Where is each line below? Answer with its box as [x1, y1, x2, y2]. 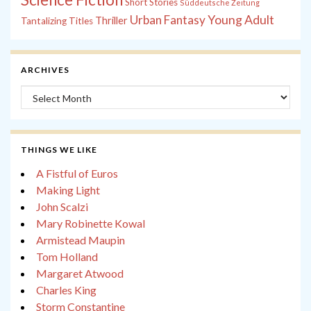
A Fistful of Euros [36, 167, 118, 180]
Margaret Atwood [36, 267, 124, 280]
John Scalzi [36, 200, 88, 214]
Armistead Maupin [36, 233, 125, 247]
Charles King [36, 283, 96, 297]
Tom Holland [36, 250, 98, 264]
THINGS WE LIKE [21, 144, 97, 155]
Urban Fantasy [130, 12, 205, 28]
